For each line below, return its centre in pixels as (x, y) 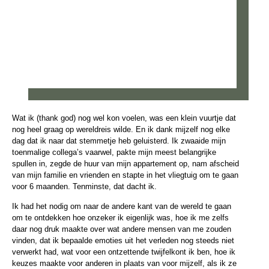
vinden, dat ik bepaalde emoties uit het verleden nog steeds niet (123, 241)
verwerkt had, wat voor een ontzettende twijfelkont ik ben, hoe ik (124, 252)
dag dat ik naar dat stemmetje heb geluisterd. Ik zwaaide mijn (119, 141)
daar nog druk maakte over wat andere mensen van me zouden (122, 229)
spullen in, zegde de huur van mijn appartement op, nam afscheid (125, 163)
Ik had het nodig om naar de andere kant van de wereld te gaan (122, 207)
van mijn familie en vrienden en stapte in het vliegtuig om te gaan (125, 175)
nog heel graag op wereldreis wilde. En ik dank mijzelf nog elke (121, 129)
